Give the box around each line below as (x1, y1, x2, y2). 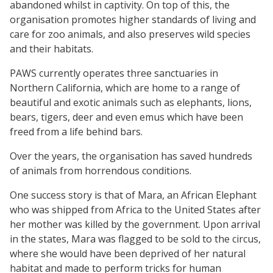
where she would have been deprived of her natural (10, 246, 246, 260)
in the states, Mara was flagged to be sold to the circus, (10, 232, 261, 246)
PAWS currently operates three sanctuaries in (10, 66, 218, 80)
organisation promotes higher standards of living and (10, 12, 256, 26)
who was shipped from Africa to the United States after (10, 202, 261, 216)
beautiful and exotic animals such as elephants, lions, (10, 95, 252, 109)
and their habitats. (10, 41, 93, 55)
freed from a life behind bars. (10, 124, 143, 138)
